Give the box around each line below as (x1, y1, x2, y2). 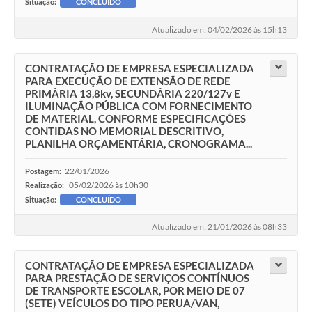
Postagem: (25, 166, 61, 175)
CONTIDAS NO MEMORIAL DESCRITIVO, (25, 124, 224, 137)
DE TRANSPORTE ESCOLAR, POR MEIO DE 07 (25, 284, 245, 297)
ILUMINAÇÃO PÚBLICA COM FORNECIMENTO (25, 99, 252, 112)
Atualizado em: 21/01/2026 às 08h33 (152, 221, 287, 233)
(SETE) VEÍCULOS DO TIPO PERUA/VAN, (25, 297, 219, 310)
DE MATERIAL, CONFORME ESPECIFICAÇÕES (25, 111, 246, 125)
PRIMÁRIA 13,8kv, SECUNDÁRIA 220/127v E (25, 86, 240, 100)
